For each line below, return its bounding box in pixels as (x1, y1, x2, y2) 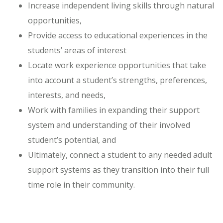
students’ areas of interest (28, 44, 126, 56)
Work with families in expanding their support (28, 104, 200, 115)
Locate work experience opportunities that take (28, 59, 206, 71)
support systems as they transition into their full (28, 164, 209, 175)
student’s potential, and (28, 134, 116, 145)
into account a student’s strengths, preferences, (28, 74, 207, 86)
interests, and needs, (28, 89, 106, 101)
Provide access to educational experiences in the (28, 29, 208, 41)
